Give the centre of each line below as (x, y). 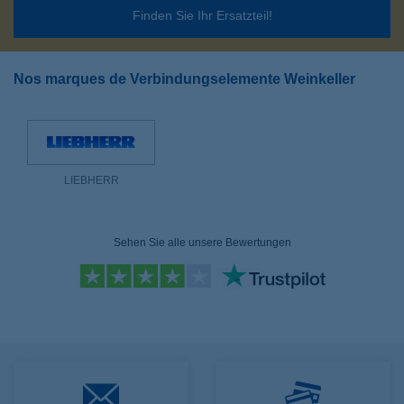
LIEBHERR (91, 180)
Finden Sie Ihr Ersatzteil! (202, 15)
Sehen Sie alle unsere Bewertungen (202, 243)
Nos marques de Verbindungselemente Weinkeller (184, 79)
